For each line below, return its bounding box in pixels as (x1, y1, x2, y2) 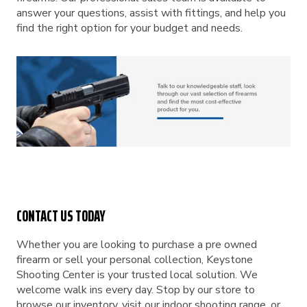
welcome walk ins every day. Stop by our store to (16, 282, 255, 297)
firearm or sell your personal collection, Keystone (16, 251, 253, 267)
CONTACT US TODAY (16, 204, 106, 228)
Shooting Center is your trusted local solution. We (16, 267, 258, 282)
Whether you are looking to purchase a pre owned (16, 236, 257, 252)
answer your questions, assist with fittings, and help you (16, 5, 286, 21)
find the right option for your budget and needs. (16, 20, 243, 36)
